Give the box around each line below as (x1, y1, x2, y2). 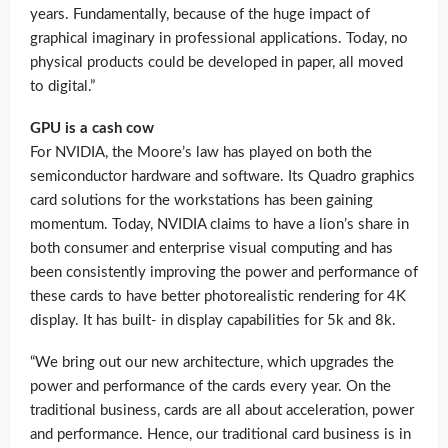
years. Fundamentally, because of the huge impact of (30, 7, 370, 23)
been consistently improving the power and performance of (30, 265, 418, 281)
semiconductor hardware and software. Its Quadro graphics (30, 169, 415, 185)
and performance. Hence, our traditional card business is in (30, 427, 411, 443)
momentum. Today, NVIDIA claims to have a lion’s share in (30, 217, 409, 233)
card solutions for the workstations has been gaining (30, 193, 373, 209)
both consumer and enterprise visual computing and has (30, 241, 393, 257)
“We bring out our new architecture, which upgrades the (30, 355, 394, 371)
